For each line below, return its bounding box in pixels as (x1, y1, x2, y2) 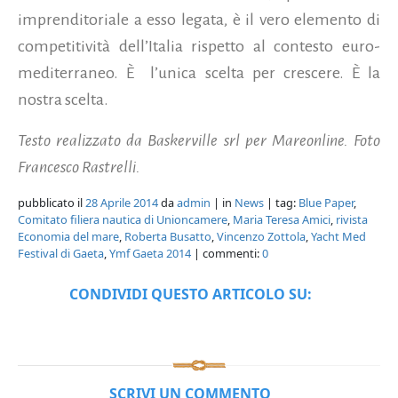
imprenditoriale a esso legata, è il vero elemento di (18, 11, 380, 29)
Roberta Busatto (124, 228, 211, 245)
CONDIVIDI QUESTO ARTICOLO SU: (68, 284, 312, 305)
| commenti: (191, 245, 262, 262)
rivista (336, 211, 368, 228)
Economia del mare (18, 228, 119, 245)
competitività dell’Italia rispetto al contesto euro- (18, 37, 380, 56)
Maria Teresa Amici (233, 211, 330, 228)
